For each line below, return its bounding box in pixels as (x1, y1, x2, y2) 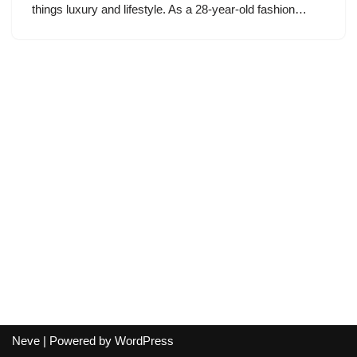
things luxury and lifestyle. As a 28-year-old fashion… (32, 2, 310, 16)
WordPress (115, 334, 174, 347)
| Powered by (40, 334, 115, 347)
